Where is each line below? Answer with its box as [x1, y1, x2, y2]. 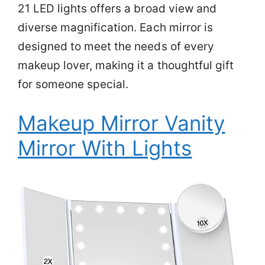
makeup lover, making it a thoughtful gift [18, 58, 234, 72]
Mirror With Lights [18, 135, 192, 160]
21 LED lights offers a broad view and [18, 1, 216, 15]
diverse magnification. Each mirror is [18, 20, 213, 34]
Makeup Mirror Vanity [18, 111, 225, 135]
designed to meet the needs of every [18, 39, 214, 53]
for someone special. [18, 77, 129, 91]
